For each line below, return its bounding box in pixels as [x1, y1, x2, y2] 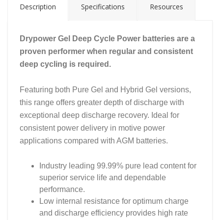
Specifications [81, 2, 125, 11]
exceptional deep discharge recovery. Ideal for [20, 111, 179, 119]
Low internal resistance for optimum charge [39, 197, 189, 205]
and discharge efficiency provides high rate [39, 209, 188, 217]
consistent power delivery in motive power [20, 124, 165, 132]
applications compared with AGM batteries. [20, 137, 168, 145]
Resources [150, 2, 183, 11]
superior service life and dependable [39, 173, 166, 182]
